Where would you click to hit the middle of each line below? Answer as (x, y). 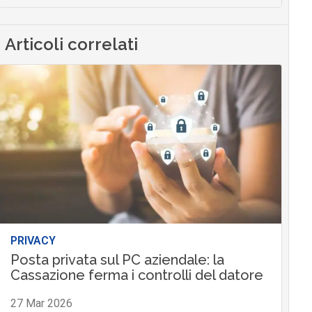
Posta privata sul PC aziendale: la (117, 259)
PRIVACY (33, 240)
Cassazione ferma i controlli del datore (136, 275)
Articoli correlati (72, 44)
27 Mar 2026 (41, 303)
